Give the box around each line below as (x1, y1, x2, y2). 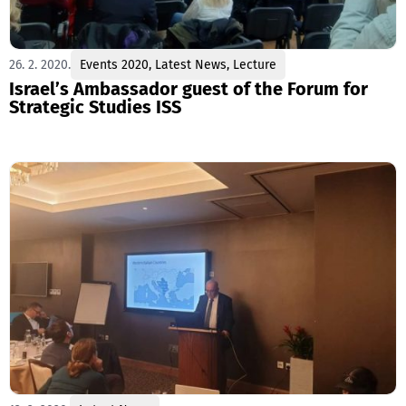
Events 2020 (80, 57, 149, 73)
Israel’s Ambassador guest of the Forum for (9, 78, 368, 101)
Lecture (233, 57, 276, 73)
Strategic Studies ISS (9, 96, 181, 119)
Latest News (155, 57, 227, 73)
